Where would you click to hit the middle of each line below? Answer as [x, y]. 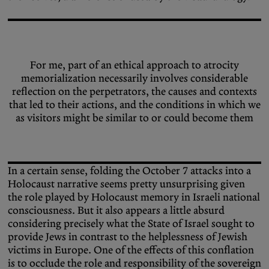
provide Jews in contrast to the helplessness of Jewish [128, 236]
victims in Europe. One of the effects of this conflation [131, 249]
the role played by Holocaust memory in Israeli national [134, 197]
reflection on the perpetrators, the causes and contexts [134, 91]
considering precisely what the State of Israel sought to [131, 223]
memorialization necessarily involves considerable [134, 78]
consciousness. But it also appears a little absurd [116, 210]
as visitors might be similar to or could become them [134, 118]
